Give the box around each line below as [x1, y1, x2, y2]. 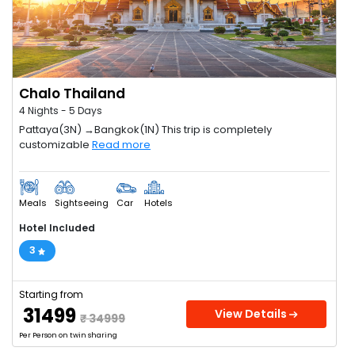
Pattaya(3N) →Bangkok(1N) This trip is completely [19, 122, 272, 137]
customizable [19, 137, 92, 152]
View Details [215, 306, 290, 322]
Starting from [19, 288, 83, 301]
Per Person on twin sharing [19, 330, 117, 340]
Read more [92, 137, 151, 152]
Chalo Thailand [19, 84, 125, 103]
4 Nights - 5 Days [19, 104, 102, 117]
